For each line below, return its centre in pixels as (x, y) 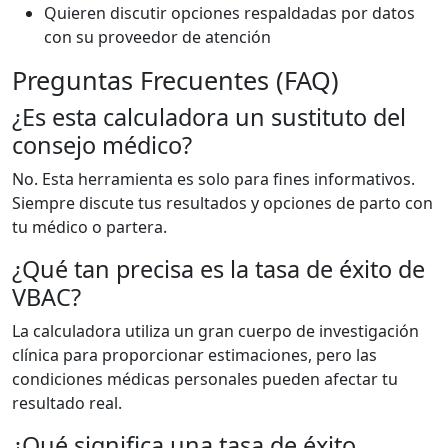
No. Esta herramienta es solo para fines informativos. (213, 179)
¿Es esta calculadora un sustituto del (209, 117)
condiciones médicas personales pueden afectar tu (205, 379)
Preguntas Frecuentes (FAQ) (175, 80)
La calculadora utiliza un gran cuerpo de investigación (215, 331)
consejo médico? (102, 145)
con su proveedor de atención (157, 37)
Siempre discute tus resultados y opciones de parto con (222, 203)
